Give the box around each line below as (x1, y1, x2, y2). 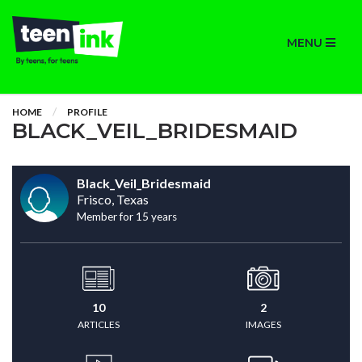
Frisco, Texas (77, 192, 149, 207)
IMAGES (246, 318, 281, 330)
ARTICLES (78, 318, 120, 330)
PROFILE (67, 106, 107, 118)
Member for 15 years (77, 210, 177, 223)
